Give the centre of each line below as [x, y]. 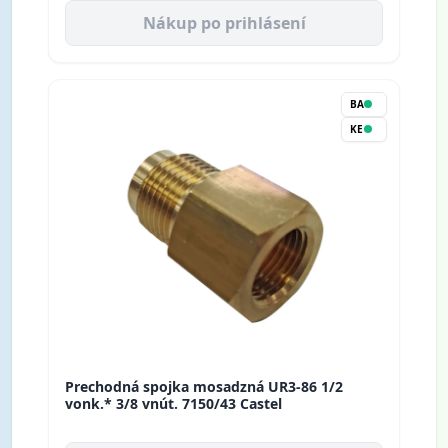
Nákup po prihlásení [224, 22]
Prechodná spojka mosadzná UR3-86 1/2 [204, 386]
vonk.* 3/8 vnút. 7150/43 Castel [173, 403]
